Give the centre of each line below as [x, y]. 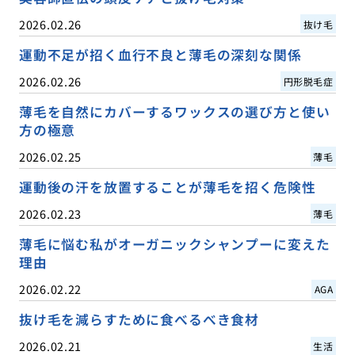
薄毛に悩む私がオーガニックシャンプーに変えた [174, 244]
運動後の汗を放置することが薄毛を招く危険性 [167, 187]
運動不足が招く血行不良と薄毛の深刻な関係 [160, 54]
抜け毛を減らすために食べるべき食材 [139, 320]
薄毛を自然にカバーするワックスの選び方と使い [174, 111]
